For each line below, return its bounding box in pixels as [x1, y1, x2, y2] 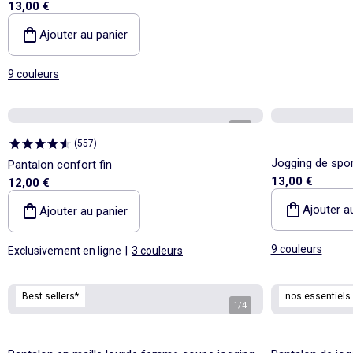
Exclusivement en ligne [8, 243, 121, 257]
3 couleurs [132, 243, 183, 257]
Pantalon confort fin [8, 157, 112, 172]
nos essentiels [284, 290, 351, 302]
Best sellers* [22, 290, 79, 302]
